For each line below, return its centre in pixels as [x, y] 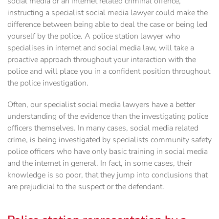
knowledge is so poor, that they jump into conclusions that [108, 175]
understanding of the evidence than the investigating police [108, 117]
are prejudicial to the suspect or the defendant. [86, 187]
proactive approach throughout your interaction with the [102, 60]
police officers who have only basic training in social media [108, 152]
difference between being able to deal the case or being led [107, 25]
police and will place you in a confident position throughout [109, 72]
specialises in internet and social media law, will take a [101, 48]
